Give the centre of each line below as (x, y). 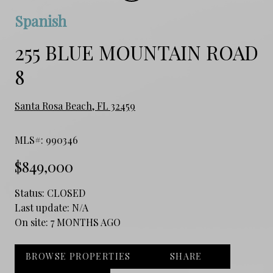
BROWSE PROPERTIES (78, 256)
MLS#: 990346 (46, 140)
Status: (31, 193)
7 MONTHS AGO (86, 222)
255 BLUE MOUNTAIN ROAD (136, 52)
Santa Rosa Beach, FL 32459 (75, 105)
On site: (33, 222)
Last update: (43, 207)
